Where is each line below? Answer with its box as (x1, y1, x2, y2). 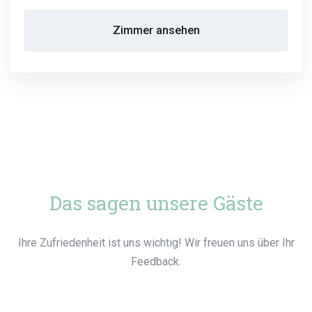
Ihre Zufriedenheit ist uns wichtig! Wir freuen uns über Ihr (17, 235, 295, 249)
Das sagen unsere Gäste (49, 189, 263, 216)
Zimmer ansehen (112, 23, 200, 37)
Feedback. (131, 254, 181, 268)
